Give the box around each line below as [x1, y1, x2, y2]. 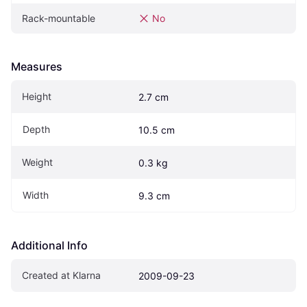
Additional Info [11, 238, 88, 252]
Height [22, 90, 51, 102]
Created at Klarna [22, 269, 101, 281]
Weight [22, 156, 53, 168]
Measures [11, 59, 62, 73]
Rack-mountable [22, 12, 95, 24]
